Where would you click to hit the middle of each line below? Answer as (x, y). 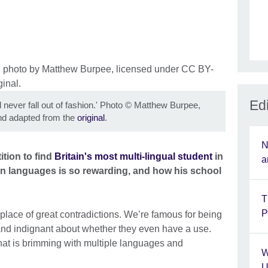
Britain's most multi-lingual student (133, 156)
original (91, 118)
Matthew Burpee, (167, 105)
